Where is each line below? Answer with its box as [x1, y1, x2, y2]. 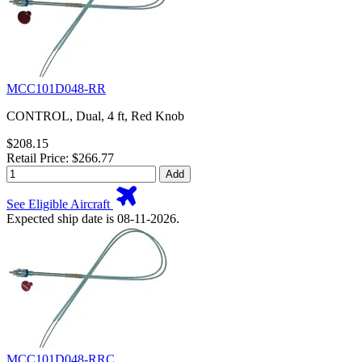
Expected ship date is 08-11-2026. [6, 212, 179, 226]
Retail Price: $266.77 [6, 151, 114, 166]
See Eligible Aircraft [6, 197, 113, 212]
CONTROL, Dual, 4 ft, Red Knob [6, 109, 184, 124]
